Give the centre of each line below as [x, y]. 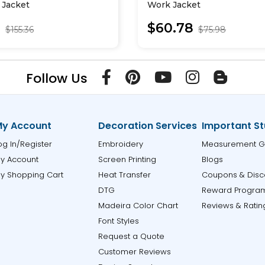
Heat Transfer [124, 175]
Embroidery [120, 144]
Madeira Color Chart [138, 206]
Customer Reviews [134, 252]
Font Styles [118, 221]
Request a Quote [131, 236]
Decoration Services [147, 126]
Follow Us [57, 78]
